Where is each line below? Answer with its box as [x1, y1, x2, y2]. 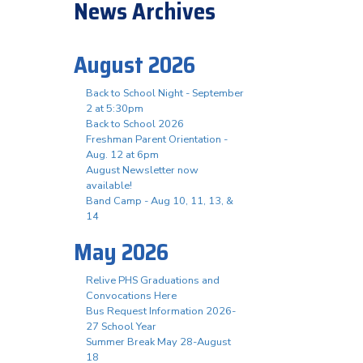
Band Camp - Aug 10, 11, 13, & [86, 194, 233, 208]
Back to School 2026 [86, 117, 184, 131]
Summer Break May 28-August [86, 335, 231, 349]
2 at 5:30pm [86, 101, 143, 116]
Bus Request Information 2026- [86, 304, 236, 318]
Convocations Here [86, 288, 177, 303]
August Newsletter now [86, 163, 199, 177]
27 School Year [86, 319, 156, 334]
